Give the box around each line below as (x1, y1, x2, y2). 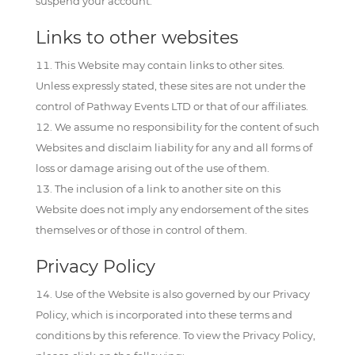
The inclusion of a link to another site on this (54, 182, 281, 195)
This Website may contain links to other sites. (54, 59, 284, 71)
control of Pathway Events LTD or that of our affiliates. (35, 100, 308, 113)
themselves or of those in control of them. (35, 223, 247, 236)
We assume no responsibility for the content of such (54, 120, 319, 133)
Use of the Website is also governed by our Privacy (54, 288, 310, 300)
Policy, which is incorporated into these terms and (35, 308, 292, 321)
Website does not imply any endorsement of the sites (35, 203, 308, 216)
